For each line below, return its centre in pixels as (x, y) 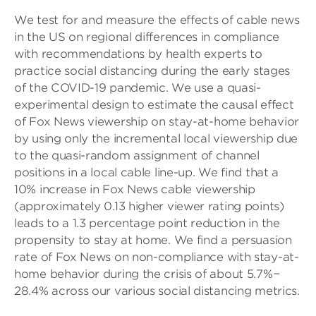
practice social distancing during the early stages (152, 71)
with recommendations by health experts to (138, 54)
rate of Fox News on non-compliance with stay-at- (157, 257)
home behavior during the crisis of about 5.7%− (147, 274)
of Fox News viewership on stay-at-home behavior (157, 122)
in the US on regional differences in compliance (147, 37)
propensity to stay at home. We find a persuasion (153, 240)
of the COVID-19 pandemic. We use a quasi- (138, 88)
